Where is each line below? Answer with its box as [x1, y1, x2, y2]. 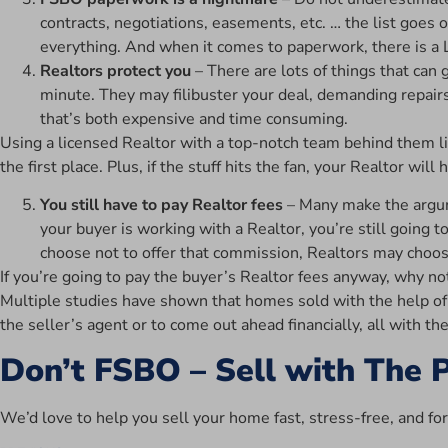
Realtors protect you [40, 59, 191, 82]
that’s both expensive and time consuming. [40, 107, 348, 130]
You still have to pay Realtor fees [40, 194, 283, 217]
